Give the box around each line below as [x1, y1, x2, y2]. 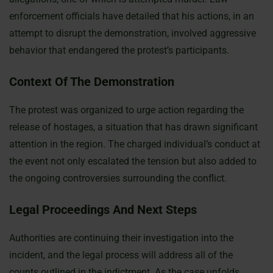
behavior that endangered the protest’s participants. [9, 44, 229, 56]
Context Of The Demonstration [9, 74, 174, 89]
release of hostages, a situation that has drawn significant [9, 121, 258, 133]
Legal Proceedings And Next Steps [9, 202, 197, 217]
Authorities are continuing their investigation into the [9, 232, 233, 244]
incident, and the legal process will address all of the [9, 249, 233, 261]
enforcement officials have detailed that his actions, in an [9, 10, 254, 22]
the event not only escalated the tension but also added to [9, 155, 257, 167]
